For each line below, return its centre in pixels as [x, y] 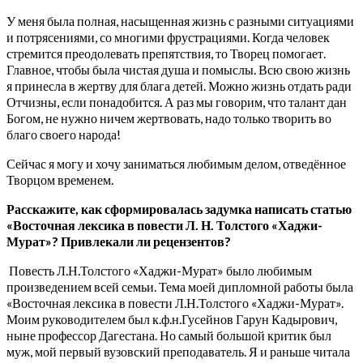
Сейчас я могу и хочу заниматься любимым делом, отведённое [176, 163]
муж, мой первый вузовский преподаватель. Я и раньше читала [178, 351]
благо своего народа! [65, 134]
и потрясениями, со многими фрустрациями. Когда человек [168, 36]
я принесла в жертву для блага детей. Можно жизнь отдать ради [179, 85]
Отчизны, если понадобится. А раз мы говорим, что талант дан [177, 101]
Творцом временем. [60, 179]
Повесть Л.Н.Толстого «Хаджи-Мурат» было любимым [159, 270]
